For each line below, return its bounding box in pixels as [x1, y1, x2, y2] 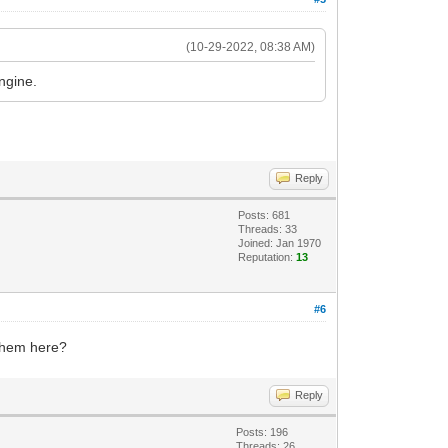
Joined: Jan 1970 [238, 236, 322, 249]
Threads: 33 [238, 222, 298, 235]
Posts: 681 [238, 208, 291, 221]
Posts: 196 [236, 425, 289, 438]
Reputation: [238, 250, 297, 263]
